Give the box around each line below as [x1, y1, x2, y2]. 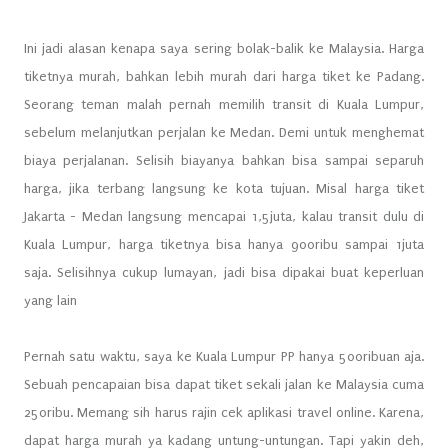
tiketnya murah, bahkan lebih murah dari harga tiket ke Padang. [24, 69, 424, 85]
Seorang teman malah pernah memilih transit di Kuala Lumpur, [24, 97, 424, 113]
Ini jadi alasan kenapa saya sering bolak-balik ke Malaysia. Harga [24, 41, 424, 57]
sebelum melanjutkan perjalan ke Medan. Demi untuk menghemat [24, 125, 424, 141]
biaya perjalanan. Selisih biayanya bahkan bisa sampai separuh [24, 153, 424, 169]
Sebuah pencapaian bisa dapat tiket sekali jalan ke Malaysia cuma [24, 377, 424, 393]
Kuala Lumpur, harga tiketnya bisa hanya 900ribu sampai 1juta [24, 237, 424, 253]
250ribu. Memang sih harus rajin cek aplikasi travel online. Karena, [24, 405, 424, 421]
